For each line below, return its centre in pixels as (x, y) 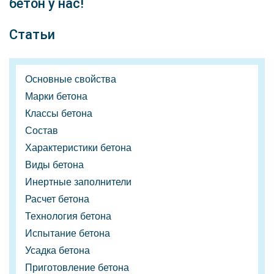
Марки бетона (56, 96)
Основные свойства (71, 79)
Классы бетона (59, 113)
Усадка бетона (57, 250)
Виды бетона (54, 165)
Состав (42, 131)
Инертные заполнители (78, 182)
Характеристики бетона (78, 148)
